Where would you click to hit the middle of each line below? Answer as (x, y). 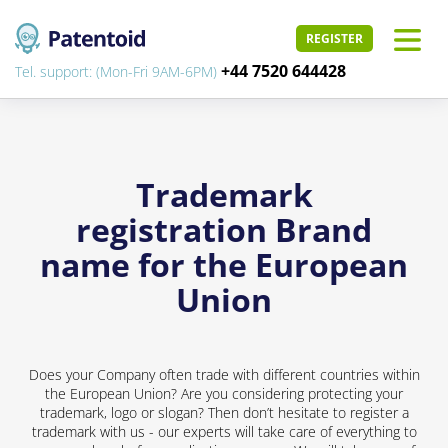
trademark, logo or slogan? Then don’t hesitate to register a (224, 412)
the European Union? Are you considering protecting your (224, 393)
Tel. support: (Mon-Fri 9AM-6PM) (118, 71)
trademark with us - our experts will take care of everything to (224, 431)
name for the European (224, 264)
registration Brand (224, 229)
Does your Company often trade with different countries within (224, 374)
